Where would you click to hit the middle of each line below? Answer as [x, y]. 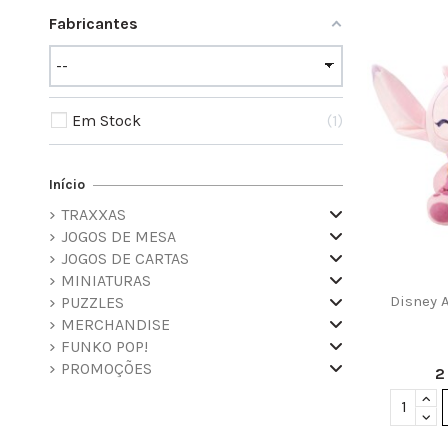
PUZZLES [92, 303]
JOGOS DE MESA [118, 237]
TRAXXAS [93, 215]
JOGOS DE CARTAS [125, 259]
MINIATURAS [106, 281]
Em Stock [106, 120]
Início [67, 184]
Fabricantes [93, 23]
